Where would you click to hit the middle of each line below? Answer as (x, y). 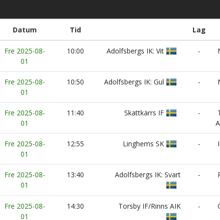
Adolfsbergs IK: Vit (136, 51)
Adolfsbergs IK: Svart (149, 175)
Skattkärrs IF (145, 113)
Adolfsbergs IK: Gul (135, 82)
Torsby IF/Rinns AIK (151, 206)
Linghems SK (144, 144)
